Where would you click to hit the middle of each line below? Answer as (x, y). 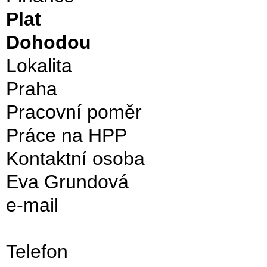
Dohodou (54, 42)
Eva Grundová (73, 182)
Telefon (37, 252)
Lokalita (39, 66)
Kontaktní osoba (75, 159)
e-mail (32, 205)
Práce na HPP (72, 135)
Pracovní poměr (74, 112)
